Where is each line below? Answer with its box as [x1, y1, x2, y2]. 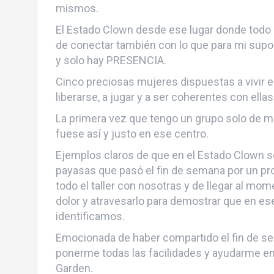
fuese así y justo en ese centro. [55, 127, 209, 140]
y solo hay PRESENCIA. [55, 53, 166, 67]
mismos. [55, 1, 98, 15]
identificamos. [55, 209, 125, 223]
